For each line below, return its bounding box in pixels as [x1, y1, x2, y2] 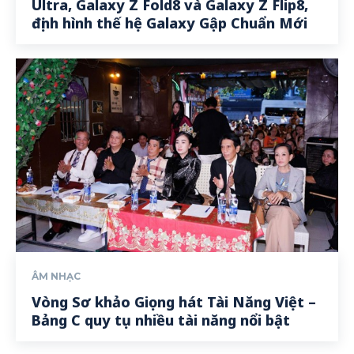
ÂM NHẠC [32, 269, 81, 282]
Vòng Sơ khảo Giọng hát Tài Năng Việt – [32, 292, 316, 311]
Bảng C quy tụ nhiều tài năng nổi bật [32, 310, 290, 330]
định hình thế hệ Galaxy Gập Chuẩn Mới [32, 13, 307, 33]
